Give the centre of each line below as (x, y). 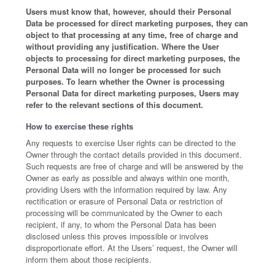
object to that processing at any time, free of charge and (132, 35)
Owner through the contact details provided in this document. (134, 154)
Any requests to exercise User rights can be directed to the (131, 143)
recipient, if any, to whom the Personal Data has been (121, 224)
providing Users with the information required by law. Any (127, 189)
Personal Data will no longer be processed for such (124, 70)
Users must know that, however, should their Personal (129, 11)
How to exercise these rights (80, 126)
